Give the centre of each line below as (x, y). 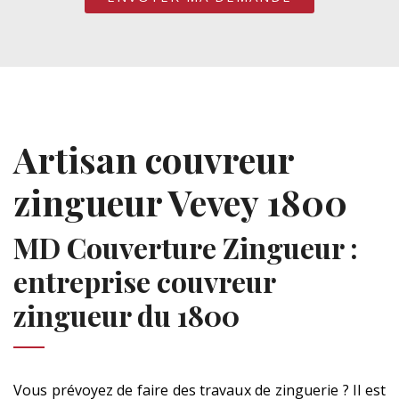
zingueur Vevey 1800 (180, 202)
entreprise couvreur (144, 281)
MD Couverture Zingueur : (186, 247)
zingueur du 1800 (126, 315)
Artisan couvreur (154, 159)
